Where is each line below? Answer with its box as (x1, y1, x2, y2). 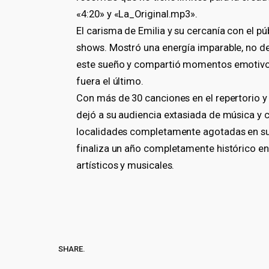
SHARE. (58, 244, 85, 253)
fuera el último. (76, 75, 144, 87)
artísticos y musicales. (76, 159, 175, 171)
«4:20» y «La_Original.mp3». (76, 8, 198, 20)
